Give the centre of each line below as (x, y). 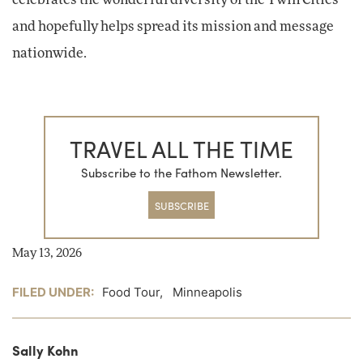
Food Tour (131, 293)
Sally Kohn (45, 350)
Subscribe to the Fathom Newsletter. (181, 173)
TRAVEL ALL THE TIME (181, 148)
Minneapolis (207, 293)
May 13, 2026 (47, 254)
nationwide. (49, 54)
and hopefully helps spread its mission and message (173, 27)
